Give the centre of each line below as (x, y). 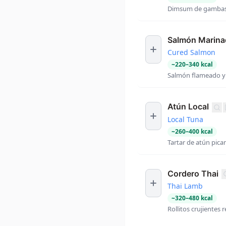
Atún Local (188, 107)
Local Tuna (185, 119)
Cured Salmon (191, 52)
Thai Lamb (185, 186)
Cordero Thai (193, 173)
